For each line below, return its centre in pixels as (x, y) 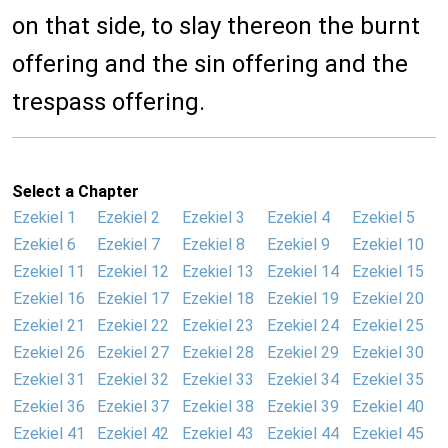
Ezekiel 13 (218, 272)
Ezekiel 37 (133, 407)
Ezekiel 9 (298, 245)
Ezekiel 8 (213, 245)
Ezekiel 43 (218, 434)
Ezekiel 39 (303, 407)
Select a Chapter (75, 192)
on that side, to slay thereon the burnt (216, 26)
